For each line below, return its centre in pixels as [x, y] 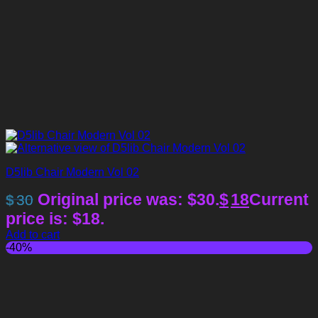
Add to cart [33, 234]
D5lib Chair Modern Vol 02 [72, 172]
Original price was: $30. [128, 199]
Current [279, 199]
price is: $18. [55, 218]
